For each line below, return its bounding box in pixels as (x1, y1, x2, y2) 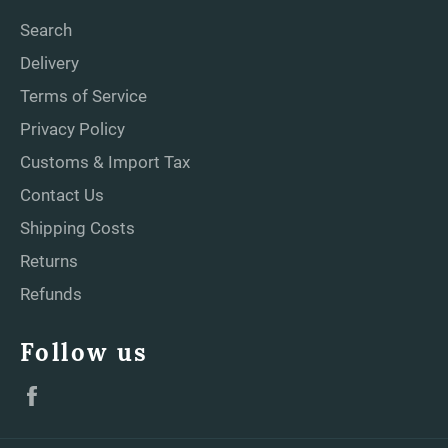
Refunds (20, 284, 82, 305)
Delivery (20, 53, 79, 74)
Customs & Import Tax (20, 152, 190, 173)
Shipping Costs (20, 218, 135, 239)
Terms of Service (20, 86, 147, 107)
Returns (20, 251, 78, 272)
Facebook (53, 383, 128, 404)
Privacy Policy (20, 119, 125, 140)
